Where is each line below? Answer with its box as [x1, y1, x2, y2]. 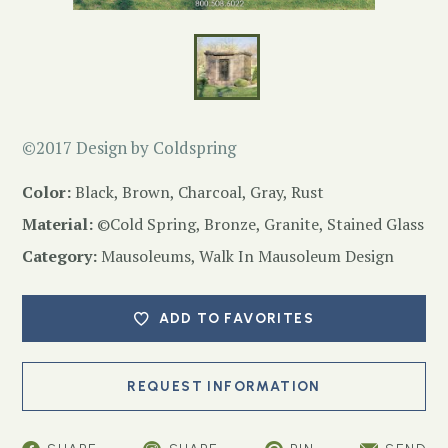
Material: [22, 213, 93, 236]
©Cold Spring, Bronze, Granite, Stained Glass [93, 213, 424, 236]
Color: [22, 181, 71, 204]
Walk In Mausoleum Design [199, 245, 394, 268]
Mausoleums [101, 245, 191, 268]
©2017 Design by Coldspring [22, 136, 236, 160]
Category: [22, 245, 97, 268]
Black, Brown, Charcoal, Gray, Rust [71, 181, 324, 204]
